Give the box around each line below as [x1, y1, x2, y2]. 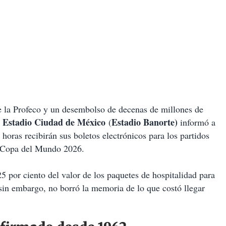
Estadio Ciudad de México [3, 116, 105, 129]
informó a [178, 116, 215, 129]
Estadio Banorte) [111, 116, 178, 129]
